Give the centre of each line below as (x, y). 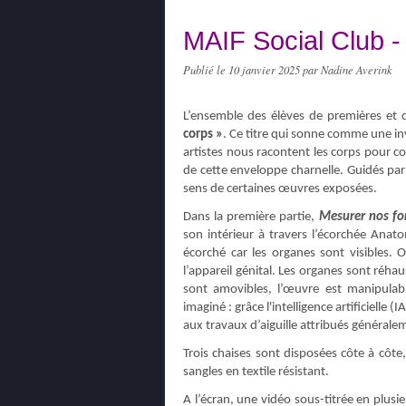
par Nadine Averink (348, 70)
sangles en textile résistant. (256, 372)
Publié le (206, 70)
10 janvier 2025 (266, 70)
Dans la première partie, (251, 217)
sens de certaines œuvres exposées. (280, 189)
